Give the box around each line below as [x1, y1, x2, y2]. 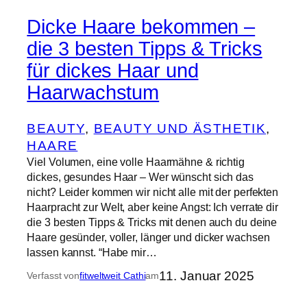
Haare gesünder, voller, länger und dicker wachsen [27, 230, 270, 243]
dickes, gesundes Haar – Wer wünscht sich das [27, 170, 254, 183]
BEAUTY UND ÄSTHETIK [93, 121, 267, 136]
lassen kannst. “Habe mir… [27, 245, 157, 258]
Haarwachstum [27, 81, 160, 103]
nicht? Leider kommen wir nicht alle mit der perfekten [27, 185, 279, 198]
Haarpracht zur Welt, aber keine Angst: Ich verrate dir [27, 200, 278, 213]
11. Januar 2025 [159, 268, 254, 283]
